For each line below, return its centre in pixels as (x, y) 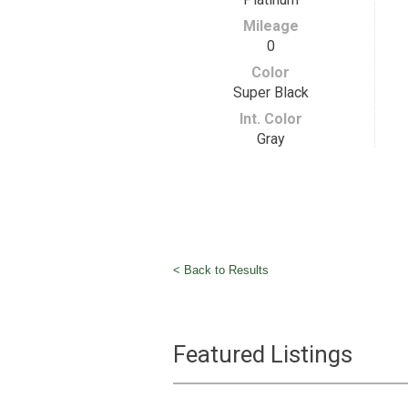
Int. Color (270, 119)
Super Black (270, 92)
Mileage (270, 26)
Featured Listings (262, 354)
